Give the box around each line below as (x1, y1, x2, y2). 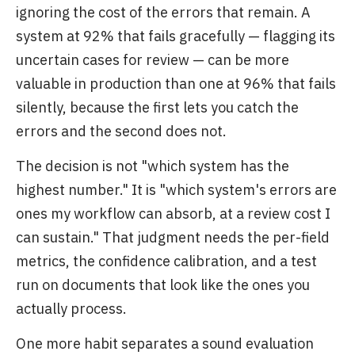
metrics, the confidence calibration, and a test (16, 252, 317, 270)
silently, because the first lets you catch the (16, 98, 299, 116)
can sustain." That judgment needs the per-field (16, 228, 330, 246)
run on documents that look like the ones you (16, 276, 310, 294)
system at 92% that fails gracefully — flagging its (16, 27, 335, 45)
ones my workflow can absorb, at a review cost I (16, 204, 330, 223)
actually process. (16, 300, 127, 318)
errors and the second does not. (16, 122, 227, 140)
